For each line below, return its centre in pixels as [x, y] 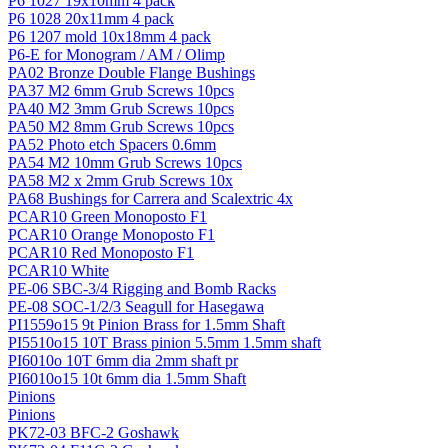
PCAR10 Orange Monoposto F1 [111, 234]
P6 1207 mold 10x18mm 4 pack [109, 36]
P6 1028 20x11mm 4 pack [91, 18]
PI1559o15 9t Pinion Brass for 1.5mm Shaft [146, 324]
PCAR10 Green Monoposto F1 [107, 216]
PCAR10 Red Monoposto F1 [101, 252]
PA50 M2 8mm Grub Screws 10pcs [121, 126]
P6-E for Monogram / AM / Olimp [116, 54]
